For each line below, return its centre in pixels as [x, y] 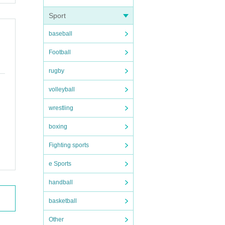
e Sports [60, 164]
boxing [58, 127]
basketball [63, 201]
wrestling [61, 108]
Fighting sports [69, 145]
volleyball [62, 89]
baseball [61, 34]
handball [61, 182]
